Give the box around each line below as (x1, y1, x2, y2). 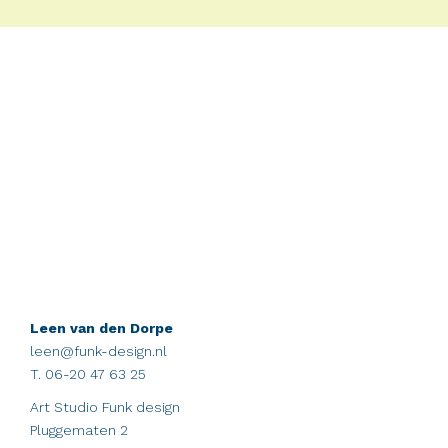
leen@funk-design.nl (30, 342, 167, 359)
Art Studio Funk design (30, 398, 180, 415)
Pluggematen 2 (30, 421, 128, 438)
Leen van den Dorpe (30, 319, 173, 336)
